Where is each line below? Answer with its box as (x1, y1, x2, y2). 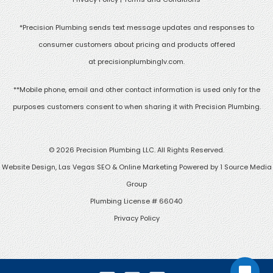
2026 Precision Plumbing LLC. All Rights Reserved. (56, 144, 224, 155)
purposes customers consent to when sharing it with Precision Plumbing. (12, 101, 261, 112)
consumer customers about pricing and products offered (38, 39, 235, 49)
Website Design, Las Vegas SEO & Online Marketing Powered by (1, 161, 220, 172)
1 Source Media (219, 161, 272, 172)
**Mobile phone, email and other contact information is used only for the (13, 84, 260, 94)
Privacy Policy (113, 213, 160, 223)
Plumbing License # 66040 (90, 196, 183, 206)
